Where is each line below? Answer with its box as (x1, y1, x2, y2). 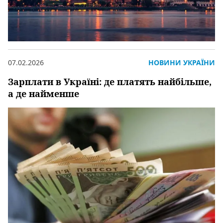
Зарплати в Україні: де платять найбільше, (8, 75, 212, 88)
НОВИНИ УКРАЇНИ (148, 57, 215, 67)
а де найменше (8, 87, 79, 100)
